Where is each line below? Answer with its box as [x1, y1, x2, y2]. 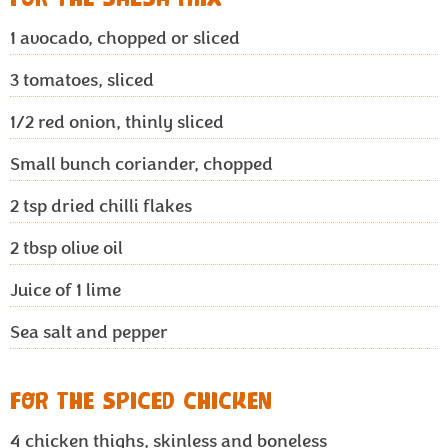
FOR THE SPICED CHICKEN [10, 389, 272, 415]
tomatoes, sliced [19, 68, 154, 92]
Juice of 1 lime [10, 278, 121, 302]
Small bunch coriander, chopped [10, 152, 273, 176]
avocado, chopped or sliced [16, 26, 240, 50]
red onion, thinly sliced [34, 110, 224, 134]
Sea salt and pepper [10, 320, 168, 344]
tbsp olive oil [19, 236, 123, 260]
